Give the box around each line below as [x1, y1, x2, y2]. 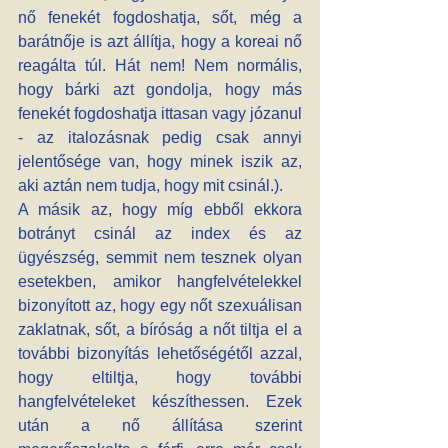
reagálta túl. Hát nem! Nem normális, [18, 57, 302, 74]
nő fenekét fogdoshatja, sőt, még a [18, 9, 302, 26]
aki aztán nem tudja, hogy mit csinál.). [18, 177, 283, 194]
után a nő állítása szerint [18, 417, 302, 434]
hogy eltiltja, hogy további [18, 369, 302, 386]
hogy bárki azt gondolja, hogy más [18, 81, 302, 98]
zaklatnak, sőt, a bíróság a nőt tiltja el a [18, 321, 302, 338]
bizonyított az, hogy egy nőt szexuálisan [18, 297, 302, 314]
